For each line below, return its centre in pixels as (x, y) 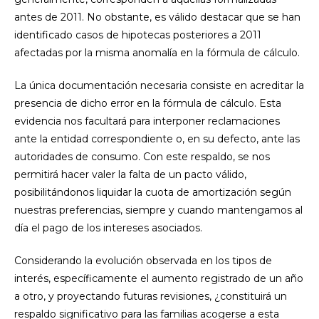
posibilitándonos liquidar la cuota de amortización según (153, 192)
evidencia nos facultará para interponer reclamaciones (147, 121)
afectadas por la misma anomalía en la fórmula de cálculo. (157, 53)
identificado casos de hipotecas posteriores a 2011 (138, 35)
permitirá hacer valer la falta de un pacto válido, (130, 174)
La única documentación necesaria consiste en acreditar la (159, 85)
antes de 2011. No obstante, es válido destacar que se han (157, 17)
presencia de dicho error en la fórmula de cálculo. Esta (148, 103)
